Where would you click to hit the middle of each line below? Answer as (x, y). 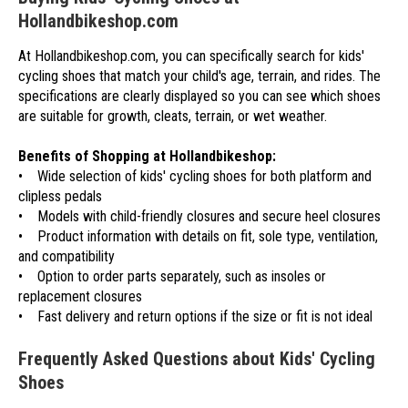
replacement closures (80, 297)
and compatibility (66, 257)
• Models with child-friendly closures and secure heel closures (199, 217)
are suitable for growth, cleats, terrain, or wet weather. (173, 117)
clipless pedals (60, 197)
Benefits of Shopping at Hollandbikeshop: (147, 157)
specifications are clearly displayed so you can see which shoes (199, 97)
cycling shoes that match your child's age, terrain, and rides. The (199, 76)
